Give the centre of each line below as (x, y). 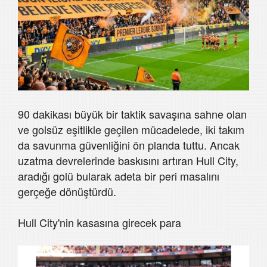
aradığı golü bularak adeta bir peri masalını (119, 176)
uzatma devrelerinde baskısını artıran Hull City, (128, 161)
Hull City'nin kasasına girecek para (100, 223)
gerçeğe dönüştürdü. (67, 192)
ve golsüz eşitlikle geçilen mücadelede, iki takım (131, 130)
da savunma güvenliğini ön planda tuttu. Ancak (129, 145)
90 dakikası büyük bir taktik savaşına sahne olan (132, 114)
